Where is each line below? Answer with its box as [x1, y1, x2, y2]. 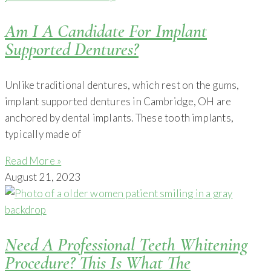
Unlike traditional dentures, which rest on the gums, [5, 78, 240, 91]
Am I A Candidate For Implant [5, 19, 207, 42]
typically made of [5, 127, 82, 140]
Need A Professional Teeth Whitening [5, 233, 248, 256]
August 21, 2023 [5, 170, 80, 183]
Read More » [5, 154, 62, 167]
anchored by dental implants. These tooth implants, [5, 111, 234, 124]
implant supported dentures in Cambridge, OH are [5, 94, 232, 108]
